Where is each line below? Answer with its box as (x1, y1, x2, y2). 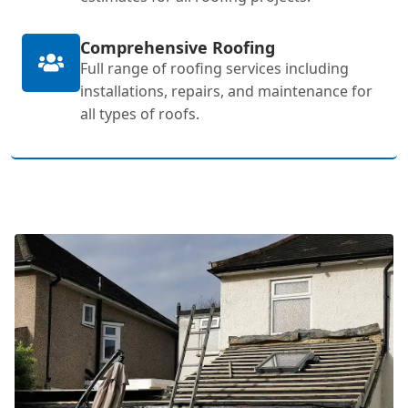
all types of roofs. (80, 103, 199, 124)
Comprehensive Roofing (80, 36, 275, 58)
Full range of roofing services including (80, 57, 349, 78)
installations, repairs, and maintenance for (80, 80, 372, 101)
